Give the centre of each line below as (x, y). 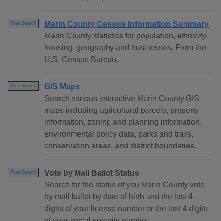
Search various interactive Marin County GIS (122, 99)
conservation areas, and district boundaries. (120, 146)
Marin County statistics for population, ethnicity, (126, 36)
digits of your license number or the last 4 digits (126, 209)
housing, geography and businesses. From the (125, 48)
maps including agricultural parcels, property (122, 110)
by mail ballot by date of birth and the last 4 (119, 197)
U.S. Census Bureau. (81, 60)
